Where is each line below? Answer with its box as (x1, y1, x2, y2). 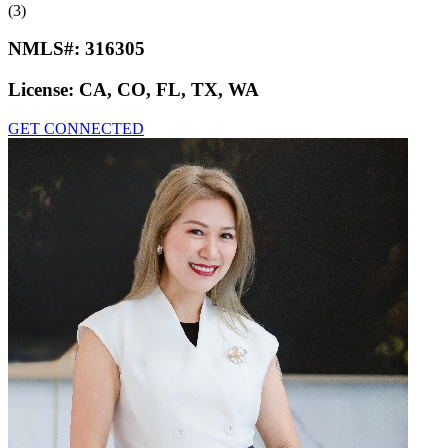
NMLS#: (8, 38, 85, 60)
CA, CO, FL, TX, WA (79, 79, 259, 101)
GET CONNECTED (8, 119, 144, 137)
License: (8, 79, 79, 101)
